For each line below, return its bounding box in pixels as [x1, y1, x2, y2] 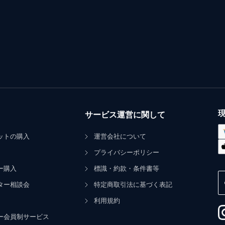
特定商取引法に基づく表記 [93, 181, 172, 188]
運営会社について [93, 133, 146, 140]
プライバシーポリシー [93, 149, 159, 156]
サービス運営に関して [84, 110, 165, 119]
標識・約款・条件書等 [93, 165, 159, 172]
